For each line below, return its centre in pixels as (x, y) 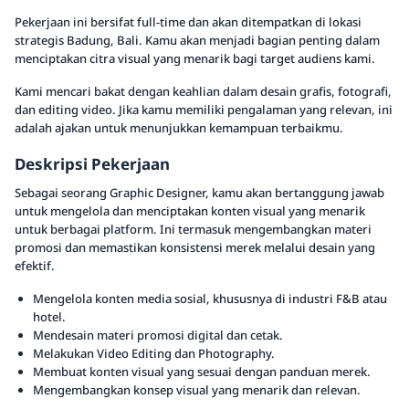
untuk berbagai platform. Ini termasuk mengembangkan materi (193, 229)
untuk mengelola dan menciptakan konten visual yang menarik (190, 211)
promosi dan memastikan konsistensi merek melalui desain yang (195, 247)
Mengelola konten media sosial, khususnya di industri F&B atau (210, 299)
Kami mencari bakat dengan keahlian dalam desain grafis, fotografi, (203, 91)
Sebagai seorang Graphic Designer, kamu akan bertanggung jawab (199, 193)
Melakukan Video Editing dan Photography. (154, 353)
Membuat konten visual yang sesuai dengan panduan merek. (202, 372)
